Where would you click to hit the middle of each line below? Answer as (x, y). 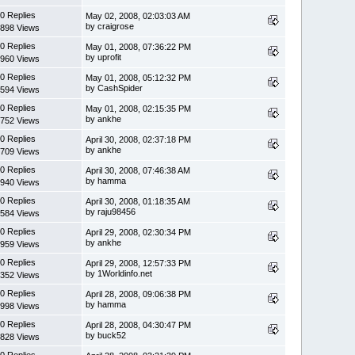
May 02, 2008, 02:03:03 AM (138, 15)
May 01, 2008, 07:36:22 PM (139, 46)
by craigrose (110, 26)
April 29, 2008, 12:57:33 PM (139, 263)
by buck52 (106, 335)
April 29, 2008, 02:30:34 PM (139, 232)
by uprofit (104, 57)
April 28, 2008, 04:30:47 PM (139, 324)
